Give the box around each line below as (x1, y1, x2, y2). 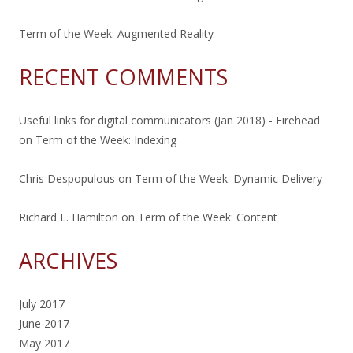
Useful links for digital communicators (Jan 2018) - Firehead (19, 112, 320, 128)
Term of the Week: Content (138, 209, 277, 225)
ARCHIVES (19, 245, 117, 275)
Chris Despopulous (19, 170, 115, 186)
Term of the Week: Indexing (35, 132, 176, 147)
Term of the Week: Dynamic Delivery (135, 170, 322, 186)
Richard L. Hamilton (19, 209, 118, 225)
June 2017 (19, 315, 69, 331)
